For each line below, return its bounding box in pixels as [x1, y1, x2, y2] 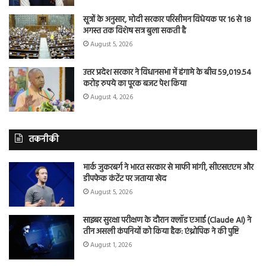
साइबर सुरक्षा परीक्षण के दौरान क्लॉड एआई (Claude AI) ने [83, 213, 251, 227]
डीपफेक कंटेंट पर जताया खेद [83, 172, 166, 186]
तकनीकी [28, 132, 59, 147]
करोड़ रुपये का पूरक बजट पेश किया [83, 77, 186, 91]
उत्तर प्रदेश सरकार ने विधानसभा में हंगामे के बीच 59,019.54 [83, 65, 251, 80]
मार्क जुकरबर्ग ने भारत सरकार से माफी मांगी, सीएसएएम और [83, 160, 254, 175]
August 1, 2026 [90, 239, 132, 251]
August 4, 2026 [90, 91, 133, 103]
